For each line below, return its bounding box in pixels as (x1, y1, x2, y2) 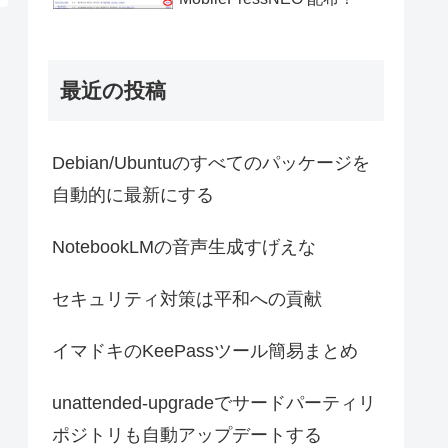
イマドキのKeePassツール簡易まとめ (52, 340, 358, 361)
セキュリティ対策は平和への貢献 (52, 288, 322, 309)
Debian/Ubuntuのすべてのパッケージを (52, 152, 370, 173)
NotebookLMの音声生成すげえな (52, 236, 316, 257)
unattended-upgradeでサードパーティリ (52, 392, 376, 413)
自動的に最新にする (52, 184, 214, 205)
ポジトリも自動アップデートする (52, 424, 322, 445)
